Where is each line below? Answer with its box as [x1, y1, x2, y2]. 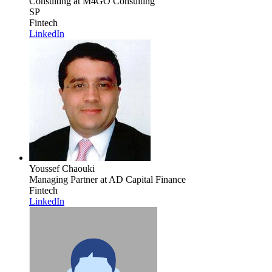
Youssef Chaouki [29, 163, 95, 174]
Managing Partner [29, 174, 98, 185]
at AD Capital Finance [98, 174, 186, 185]
